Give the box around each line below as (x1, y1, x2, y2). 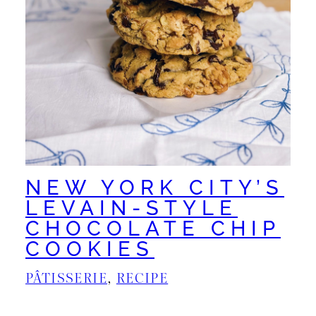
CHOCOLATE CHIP (25, 217, 281, 241)
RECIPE (116, 267, 169, 288)
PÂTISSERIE (25, 267, 108, 288)
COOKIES (25, 237, 154, 262)
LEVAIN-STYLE (25, 196, 238, 221)
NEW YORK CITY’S (25, 176, 284, 200)
